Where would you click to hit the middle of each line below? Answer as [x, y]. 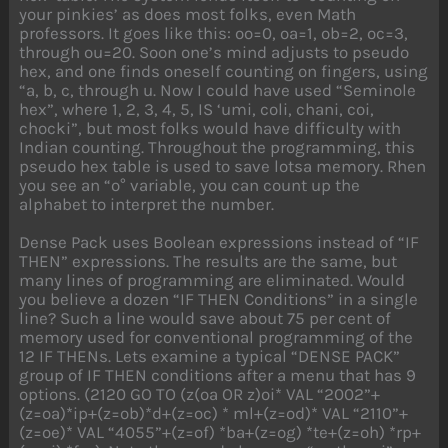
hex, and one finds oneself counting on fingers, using [224, 71]
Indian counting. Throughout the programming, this [217, 147]
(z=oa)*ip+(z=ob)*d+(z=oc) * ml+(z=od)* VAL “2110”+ [214, 412]
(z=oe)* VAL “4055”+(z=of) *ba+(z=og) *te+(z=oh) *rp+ [220, 431]
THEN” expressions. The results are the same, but [208, 260]
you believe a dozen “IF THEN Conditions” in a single [219, 298]
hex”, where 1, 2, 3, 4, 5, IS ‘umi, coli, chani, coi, [197, 109]
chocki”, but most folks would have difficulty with [210, 128]
